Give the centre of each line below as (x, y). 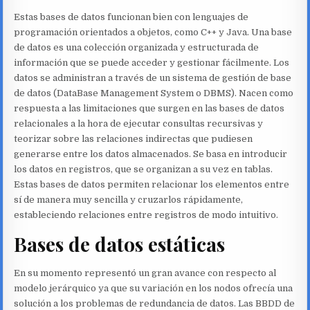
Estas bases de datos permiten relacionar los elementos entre (152, 185)
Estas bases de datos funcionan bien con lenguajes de (131, 17)
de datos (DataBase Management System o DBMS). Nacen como (154, 93)
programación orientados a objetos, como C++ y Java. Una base (153, 33)
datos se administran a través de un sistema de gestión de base (153, 78)
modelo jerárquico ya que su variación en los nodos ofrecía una (154, 288)
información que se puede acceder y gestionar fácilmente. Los (152, 63)
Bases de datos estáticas (120, 244)
